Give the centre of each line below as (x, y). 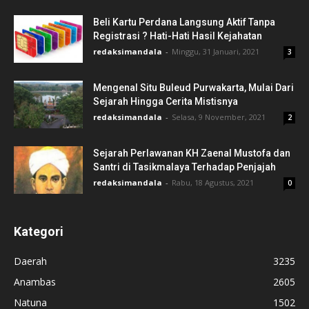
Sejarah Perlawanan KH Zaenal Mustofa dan (192, 153)
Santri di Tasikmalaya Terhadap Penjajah (185, 167)
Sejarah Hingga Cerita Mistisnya (166, 102)
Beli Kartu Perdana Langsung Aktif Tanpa (184, 22)
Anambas (35, 282)
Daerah (30, 261)
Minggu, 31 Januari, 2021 (216, 52)
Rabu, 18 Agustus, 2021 (213, 183)
